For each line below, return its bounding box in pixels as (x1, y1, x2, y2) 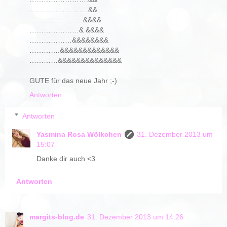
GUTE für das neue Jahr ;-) (29, 77, 117, 85)
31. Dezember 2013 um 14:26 (87, 212, 183, 221)
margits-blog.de (29, 212, 84, 221)
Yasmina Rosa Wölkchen (36, 130, 122, 138)
